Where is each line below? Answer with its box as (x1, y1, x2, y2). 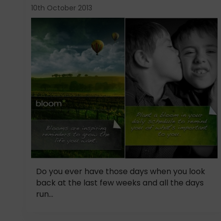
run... (36, 188, 53, 200)
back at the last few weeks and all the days (36, 177, 204, 188)
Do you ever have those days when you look (36, 165, 205, 177)
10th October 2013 (31, 3, 92, 13)
